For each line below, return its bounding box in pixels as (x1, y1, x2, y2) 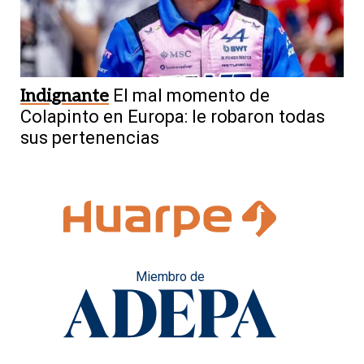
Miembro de (135, 268, 205, 284)
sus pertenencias (20, 127, 159, 148)
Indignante (20, 84, 109, 106)
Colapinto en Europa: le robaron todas (20, 106, 325, 127)
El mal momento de (113, 84, 270, 106)
